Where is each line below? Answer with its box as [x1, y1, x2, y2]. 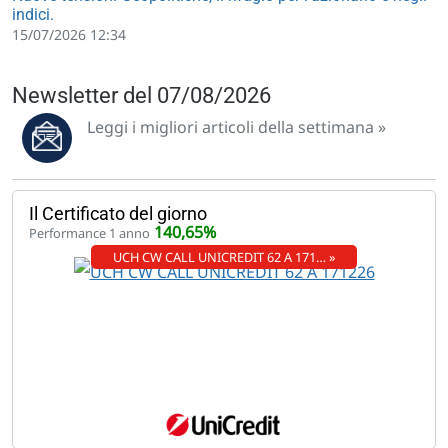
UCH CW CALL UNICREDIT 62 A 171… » [112, 248, 336, 266]
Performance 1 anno [29, 224, 150, 242]
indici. [12, 5, 54, 24]
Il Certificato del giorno [29, 203, 207, 224]
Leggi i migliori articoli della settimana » [87, 116, 386, 138]
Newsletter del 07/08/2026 [12, 83, 271, 108]
